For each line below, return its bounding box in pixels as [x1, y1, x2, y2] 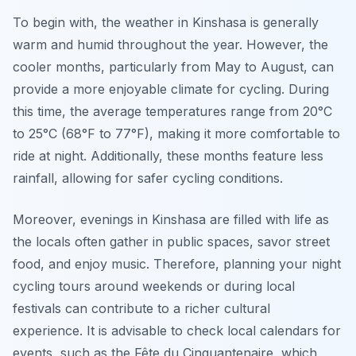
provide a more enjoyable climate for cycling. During [13, 81, 329, 98]
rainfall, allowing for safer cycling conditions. [13, 170, 283, 187]
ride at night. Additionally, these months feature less [13, 148, 323, 164]
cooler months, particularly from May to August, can [13, 59, 334, 75]
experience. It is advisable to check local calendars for [13, 323, 341, 339]
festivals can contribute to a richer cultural [13, 300, 270, 317]
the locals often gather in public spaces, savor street [13, 234, 330, 250]
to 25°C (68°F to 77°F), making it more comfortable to [13, 126, 340, 142]
